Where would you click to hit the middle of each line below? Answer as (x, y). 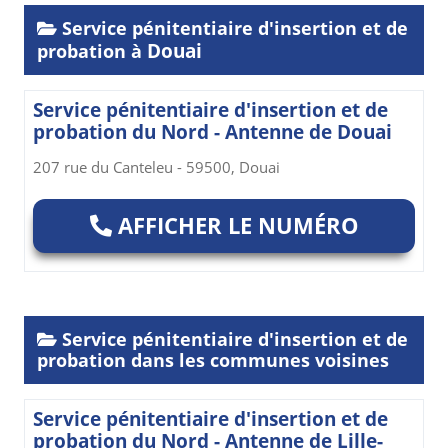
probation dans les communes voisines (213, 359)
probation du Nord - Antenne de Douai (212, 132)
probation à (92, 51)
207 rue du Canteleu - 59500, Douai (156, 167)
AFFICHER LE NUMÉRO (235, 225)
